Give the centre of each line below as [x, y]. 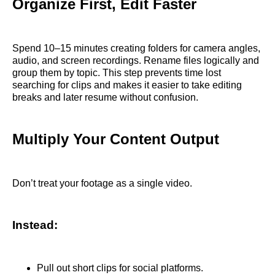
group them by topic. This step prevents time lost [117, 72]
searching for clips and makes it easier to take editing [127, 85]
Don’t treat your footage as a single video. [102, 183]
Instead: [35, 225]
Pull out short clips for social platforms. [120, 268]
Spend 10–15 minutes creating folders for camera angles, [136, 48]
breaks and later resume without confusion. [105, 97]
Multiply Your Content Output [116, 139]
